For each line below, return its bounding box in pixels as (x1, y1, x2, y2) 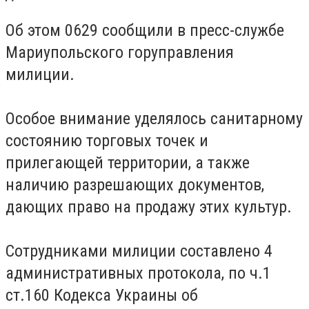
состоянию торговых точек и (6, 130, 208, 150)
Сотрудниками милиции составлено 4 (6, 241, 272, 261)
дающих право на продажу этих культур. (6, 197, 296, 217)
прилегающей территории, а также (6, 152, 250, 172)
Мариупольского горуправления (6, 42, 234, 62)
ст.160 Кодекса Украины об (6, 285, 198, 305)
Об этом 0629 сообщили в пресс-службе (6, 20, 284, 40)
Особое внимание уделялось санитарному (6, 108, 303, 128)
